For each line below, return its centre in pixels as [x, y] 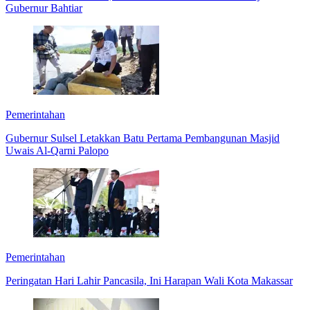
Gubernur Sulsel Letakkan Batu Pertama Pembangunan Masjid [143, 138]
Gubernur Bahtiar [44, 8]
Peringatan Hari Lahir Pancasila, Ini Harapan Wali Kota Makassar [149, 280]
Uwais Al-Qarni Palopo [57, 150]
